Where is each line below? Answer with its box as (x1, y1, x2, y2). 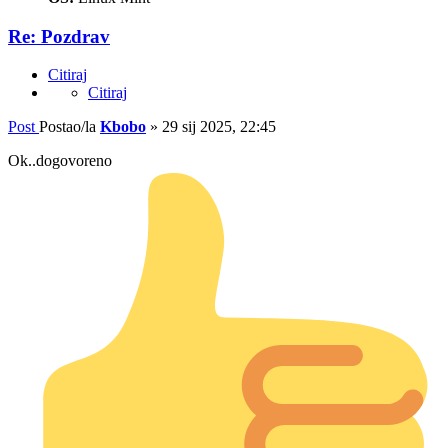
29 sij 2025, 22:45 (162, 118, 276, 136)
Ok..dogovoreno (8, 152, 112, 170)
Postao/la (39, 118, 100, 136)
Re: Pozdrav (8, 25, 110, 47)
